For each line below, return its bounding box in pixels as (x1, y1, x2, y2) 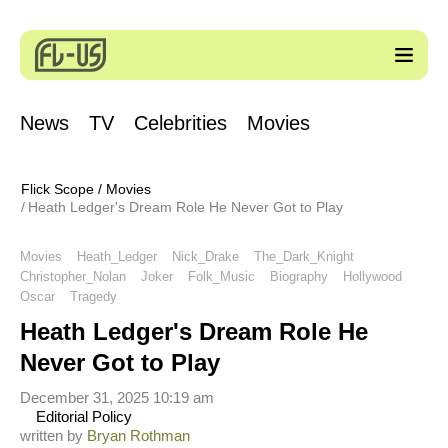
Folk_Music (188, 268, 255, 284)
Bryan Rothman (87, 427, 190, 444)
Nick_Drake (172, 248, 239, 264)
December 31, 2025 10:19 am (20, 389, 214, 406)
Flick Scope (21, 181, 94, 197)
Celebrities (134, 112, 227, 134)
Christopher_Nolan (20, 268, 126, 284)
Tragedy (70, 288, 117, 304)
